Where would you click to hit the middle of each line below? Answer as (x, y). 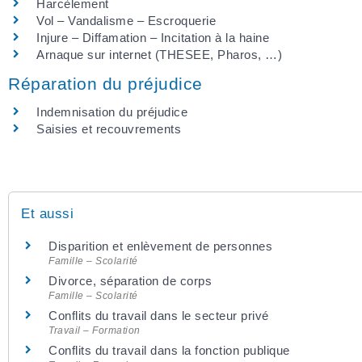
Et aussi (47, 214)
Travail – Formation (95, 331)
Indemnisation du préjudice (112, 112)
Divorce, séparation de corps (130, 281)
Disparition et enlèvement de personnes (160, 246)
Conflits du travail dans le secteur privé (159, 316)
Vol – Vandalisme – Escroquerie (126, 20)
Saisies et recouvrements (109, 129)
